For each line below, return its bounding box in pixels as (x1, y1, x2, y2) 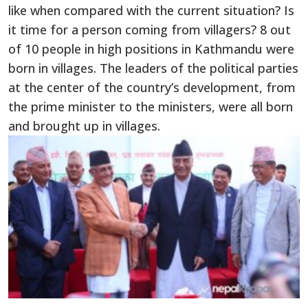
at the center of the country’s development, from (8, 78, 296, 96)
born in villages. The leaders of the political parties (8, 59, 298, 76)
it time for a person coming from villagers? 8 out (8, 21, 291, 38)
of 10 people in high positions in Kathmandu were (8, 40, 294, 57)
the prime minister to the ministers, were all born (8, 98, 293, 115)
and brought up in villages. (8, 117, 160, 134)
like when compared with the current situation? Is (8, 1, 294, 19)
